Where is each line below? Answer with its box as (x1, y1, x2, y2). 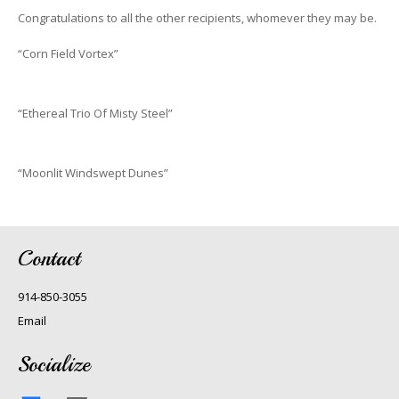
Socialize (17, 351, 90, 378)
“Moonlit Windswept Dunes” (17, 164, 168, 181)
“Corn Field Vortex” (17, 45, 118, 61)
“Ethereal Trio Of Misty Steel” (17, 104, 173, 121)
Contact (17, 244, 80, 272)
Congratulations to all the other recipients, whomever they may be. (17, 9, 377, 26)
